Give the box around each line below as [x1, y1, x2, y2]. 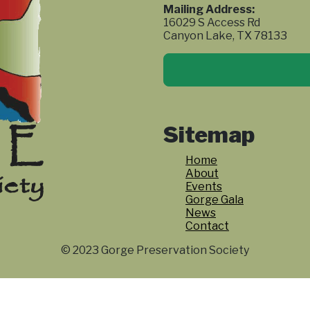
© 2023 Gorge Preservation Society [61, 244, 249, 257]
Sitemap [163, 121, 255, 148]
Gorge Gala [185, 193, 244, 206]
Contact [185, 219, 229, 232]
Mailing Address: [163, 3, 255, 16]
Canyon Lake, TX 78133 [163, 29, 287, 42]
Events [185, 180, 222, 193]
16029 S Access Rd [163, 16, 260, 29]
